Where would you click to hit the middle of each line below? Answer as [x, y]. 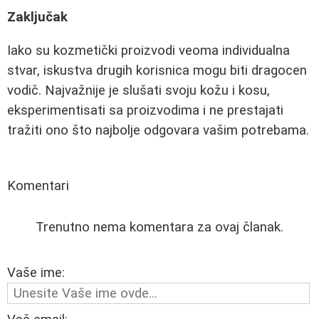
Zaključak [37, 17]
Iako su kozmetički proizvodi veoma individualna [148, 50]
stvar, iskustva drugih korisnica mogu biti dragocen [157, 70]
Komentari [38, 185]
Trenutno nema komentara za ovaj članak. [159, 227]
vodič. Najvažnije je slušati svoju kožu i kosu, [138, 90]
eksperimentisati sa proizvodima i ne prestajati [145, 110]
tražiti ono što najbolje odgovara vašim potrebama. [158, 130]
